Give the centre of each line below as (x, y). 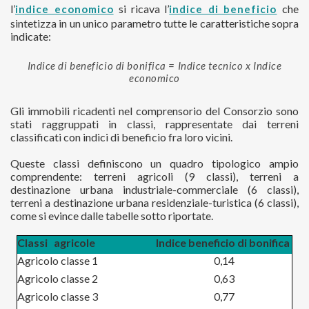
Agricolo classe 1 (58, 261)
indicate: (31, 37)
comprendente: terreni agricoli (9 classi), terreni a (154, 177)
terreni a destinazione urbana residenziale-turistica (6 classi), (154, 203)
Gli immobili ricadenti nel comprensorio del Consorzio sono (154, 111)
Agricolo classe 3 (58, 297)
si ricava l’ (144, 9)
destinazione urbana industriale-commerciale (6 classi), (154, 190)
